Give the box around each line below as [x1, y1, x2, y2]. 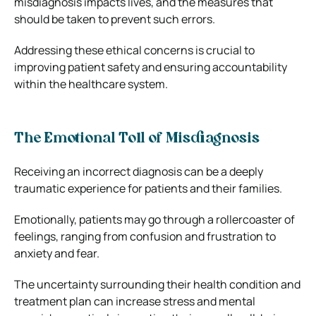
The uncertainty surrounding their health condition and [14, 276, 300, 292]
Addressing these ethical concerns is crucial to [14, 42, 255, 58]
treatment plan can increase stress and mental [14, 293, 255, 309]
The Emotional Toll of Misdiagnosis [14, 131, 260, 146]
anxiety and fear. [14, 245, 99, 261]
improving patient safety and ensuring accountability [14, 59, 287, 75]
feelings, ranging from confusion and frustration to [14, 228, 276, 244]
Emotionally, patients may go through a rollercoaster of [14, 211, 295, 227]
